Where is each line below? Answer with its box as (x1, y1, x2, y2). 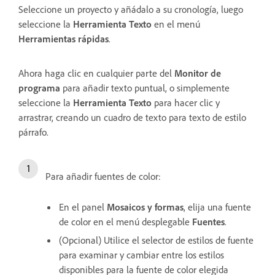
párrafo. (18, 126, 48, 139)
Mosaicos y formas (107, 201, 184, 214)
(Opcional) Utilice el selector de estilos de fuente (59, 234, 254, 247)
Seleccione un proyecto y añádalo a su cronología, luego (18, 3, 243, 16)
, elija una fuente (184, 201, 251, 214)
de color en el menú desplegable (59, 215, 192, 228)
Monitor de (174, 67, 221, 80)
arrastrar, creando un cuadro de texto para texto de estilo (18, 111, 246, 124)
